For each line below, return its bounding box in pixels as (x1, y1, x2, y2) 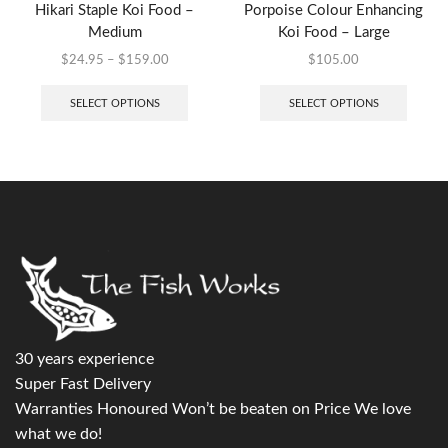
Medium (87, 24, 142, 40)
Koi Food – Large (277, 24, 390, 40)
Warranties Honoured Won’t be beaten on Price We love (15, 401, 411, 418)
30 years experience (15, 351, 154, 368)
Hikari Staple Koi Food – (35, 2, 194, 18)
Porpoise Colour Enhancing (244, 2, 423, 18)
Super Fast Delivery (15, 376, 151, 393)
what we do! (15, 426, 102, 443)
